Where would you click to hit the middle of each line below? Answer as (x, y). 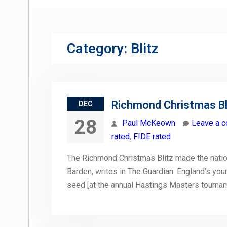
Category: (99, 49)
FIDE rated (152, 137)
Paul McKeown (149, 123)
